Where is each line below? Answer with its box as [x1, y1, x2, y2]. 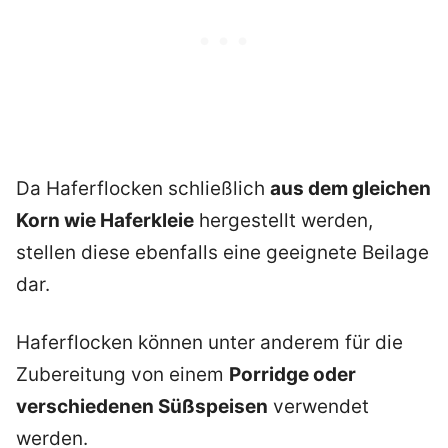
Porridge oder [229, 363, 356, 387]
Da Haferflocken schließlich [16, 176, 270, 200]
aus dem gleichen [270, 176, 431, 200]
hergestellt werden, [194, 208, 373, 232]
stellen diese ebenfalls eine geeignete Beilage [16, 240, 429, 264]
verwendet [268, 395, 369, 419]
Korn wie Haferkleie [16, 208, 194, 232]
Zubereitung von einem [16, 363, 229, 387]
